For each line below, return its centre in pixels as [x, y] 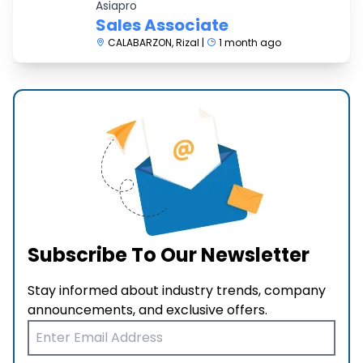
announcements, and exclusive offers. [147, 310]
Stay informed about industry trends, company [177, 290]
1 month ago [248, 42]
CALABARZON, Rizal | [156, 42]
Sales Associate [162, 25]
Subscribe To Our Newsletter [169, 254]
